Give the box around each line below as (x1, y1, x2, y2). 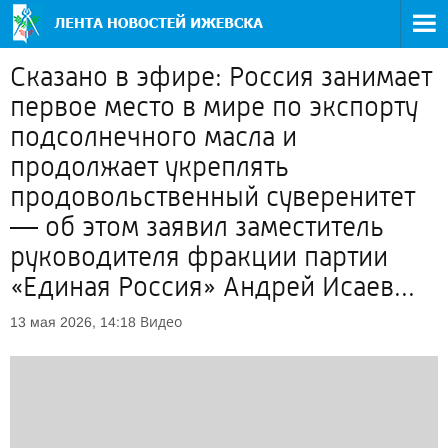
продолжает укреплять (10, 151, 289, 183)
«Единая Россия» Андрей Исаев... (10, 271, 415, 303)
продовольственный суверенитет (10, 181, 415, 213)
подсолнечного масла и (10, 121, 297, 153)
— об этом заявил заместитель (10, 211, 384, 243)
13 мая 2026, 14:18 (10, 314, 136, 330)
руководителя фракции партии (10, 241, 388, 273)
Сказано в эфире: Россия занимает (10, 61, 432, 93)
